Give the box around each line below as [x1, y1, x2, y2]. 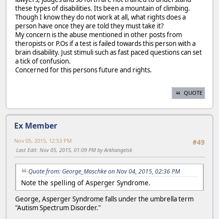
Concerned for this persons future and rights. [15, 65, 152, 74]
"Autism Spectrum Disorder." [15, 203, 101, 213]
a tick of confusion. [15, 56, 71, 66]
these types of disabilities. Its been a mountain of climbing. [15, 3, 190, 13]
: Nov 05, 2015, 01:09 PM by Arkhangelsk [37, 146, 132, 154]
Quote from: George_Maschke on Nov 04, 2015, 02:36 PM [28, 167, 180, 176]
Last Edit [16, 146, 37, 154]
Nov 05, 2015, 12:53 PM [14, 137, 72, 145]
